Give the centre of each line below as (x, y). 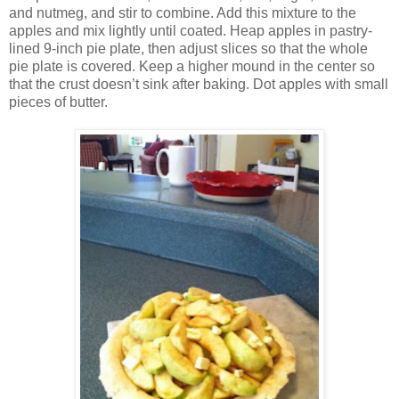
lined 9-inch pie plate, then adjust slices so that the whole (188, 48)
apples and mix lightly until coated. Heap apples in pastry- (191, 30)
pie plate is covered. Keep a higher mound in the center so (192, 66)
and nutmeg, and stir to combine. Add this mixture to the (183, 12)
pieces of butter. (58, 102)
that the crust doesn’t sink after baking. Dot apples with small (199, 84)
